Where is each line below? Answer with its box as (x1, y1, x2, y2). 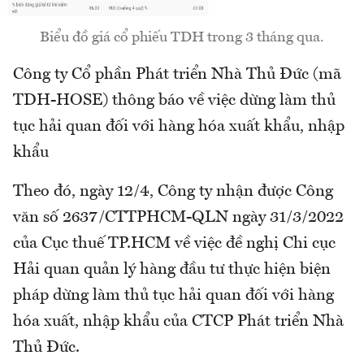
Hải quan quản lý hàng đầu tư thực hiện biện (13, 261, 331, 278)
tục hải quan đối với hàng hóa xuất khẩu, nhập (13, 118, 344, 135)
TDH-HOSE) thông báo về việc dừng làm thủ (13, 92, 336, 109)
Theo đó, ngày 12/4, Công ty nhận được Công (13, 183, 333, 200)
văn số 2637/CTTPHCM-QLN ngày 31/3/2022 (13, 209, 344, 226)
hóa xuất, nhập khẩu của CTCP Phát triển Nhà (13, 313, 344, 330)
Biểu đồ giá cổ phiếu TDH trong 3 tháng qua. (40, 29, 324, 45)
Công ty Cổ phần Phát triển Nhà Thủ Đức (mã (13, 66, 341, 83)
